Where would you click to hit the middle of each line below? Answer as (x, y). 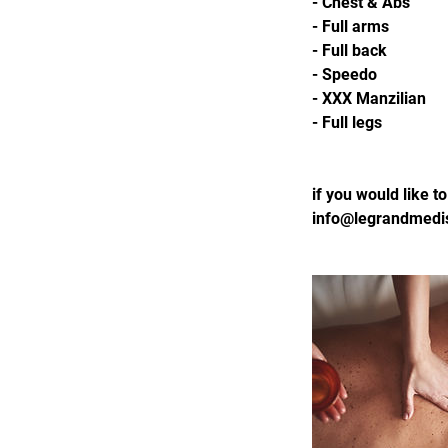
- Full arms (350, 26)
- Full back (349, 50)
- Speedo (344, 74)
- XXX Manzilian (369, 98)
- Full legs (347, 122)
